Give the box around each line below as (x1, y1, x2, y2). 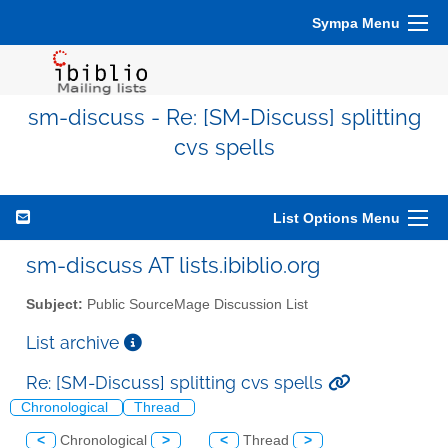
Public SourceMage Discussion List (83, 296, 308, 312)
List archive (26, 331, 124, 353)
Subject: (26, 296, 83, 312)
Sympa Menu (312, 15, 400, 31)
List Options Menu (273, 210, 400, 226)
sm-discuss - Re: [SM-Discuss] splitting (27, 105, 421, 130)
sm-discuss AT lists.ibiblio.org (26, 252, 320, 278)
